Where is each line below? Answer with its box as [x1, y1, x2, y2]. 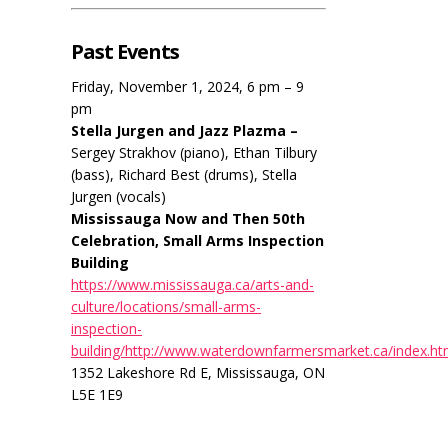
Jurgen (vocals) [71, 187, 166, 206]
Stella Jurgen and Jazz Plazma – [71, 121, 298, 140]
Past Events [71, 38, 179, 65]
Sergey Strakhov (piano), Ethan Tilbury [71, 143, 317, 162]
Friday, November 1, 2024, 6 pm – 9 [71, 77, 304, 96]
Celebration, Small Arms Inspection [71, 231, 324, 250]
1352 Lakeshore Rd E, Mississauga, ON [71, 363, 325, 382]
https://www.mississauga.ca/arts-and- [71, 275, 314, 294]
